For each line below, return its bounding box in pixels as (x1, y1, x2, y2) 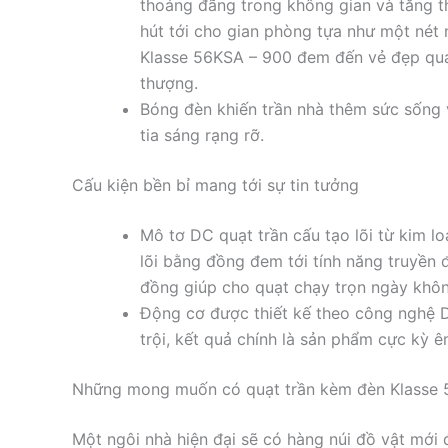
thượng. (140, 72, 198, 93)
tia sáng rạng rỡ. (140, 124, 264, 145)
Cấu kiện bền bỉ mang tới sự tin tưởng (72, 174, 359, 195)
